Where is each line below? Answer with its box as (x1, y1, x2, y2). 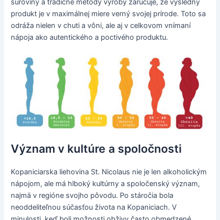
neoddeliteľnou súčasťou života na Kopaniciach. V (11, 203, 177, 212)
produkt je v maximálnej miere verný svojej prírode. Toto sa (11, 9, 206, 19)
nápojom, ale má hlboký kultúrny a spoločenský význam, (11, 179, 200, 189)
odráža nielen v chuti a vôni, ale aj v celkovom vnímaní (11, 21, 191, 30)
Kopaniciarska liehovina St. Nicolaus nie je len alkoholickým (11, 167, 207, 177)
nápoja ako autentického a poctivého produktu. (11, 33, 168, 42)
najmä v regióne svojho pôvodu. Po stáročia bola (11, 191, 174, 200)
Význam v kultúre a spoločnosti (11, 142, 182, 156)
